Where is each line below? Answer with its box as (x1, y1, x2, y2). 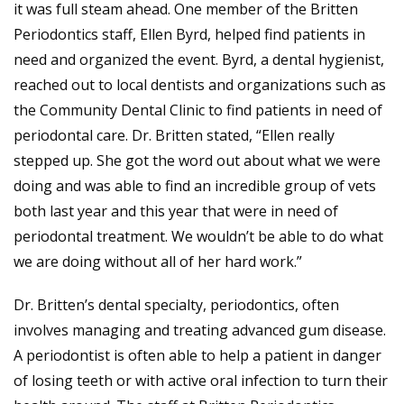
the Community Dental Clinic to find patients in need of (14, 100, 382, 120)
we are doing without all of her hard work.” (14, 252, 302, 271)
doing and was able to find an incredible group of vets (14, 176, 376, 196)
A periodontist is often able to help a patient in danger (14, 345, 381, 365)
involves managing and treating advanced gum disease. (14, 320, 386, 340)
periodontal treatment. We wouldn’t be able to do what (14, 226, 383, 246)
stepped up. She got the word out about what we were (14, 151, 381, 170)
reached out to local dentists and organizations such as (14, 75, 386, 95)
